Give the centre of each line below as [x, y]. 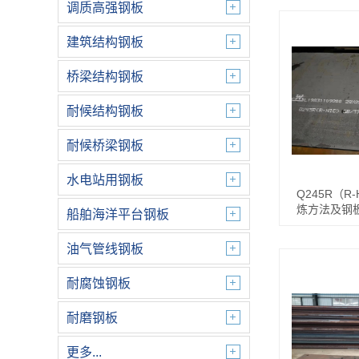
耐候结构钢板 [105, 111]
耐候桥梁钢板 [105, 145]
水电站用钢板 [105, 180]
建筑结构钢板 [105, 42]
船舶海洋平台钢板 [118, 214]
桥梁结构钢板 [105, 77]
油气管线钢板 [105, 249]
